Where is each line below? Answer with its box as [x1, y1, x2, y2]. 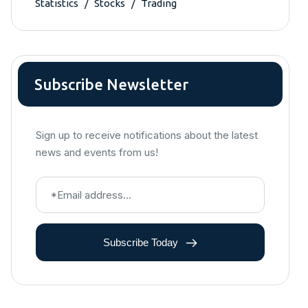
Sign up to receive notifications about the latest [36, 128, 258, 142]
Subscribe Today [103, 236, 181, 248]
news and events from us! [36, 145, 158, 159]
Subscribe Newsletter [34, 75, 188, 93]
